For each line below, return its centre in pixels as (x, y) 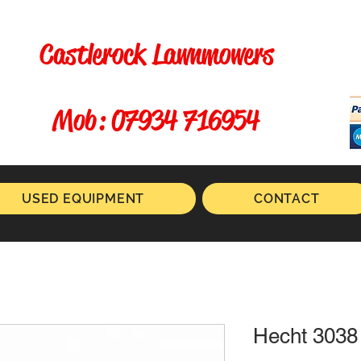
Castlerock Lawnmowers (160, 54)
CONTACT (286, 199)
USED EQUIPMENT (83, 199)
